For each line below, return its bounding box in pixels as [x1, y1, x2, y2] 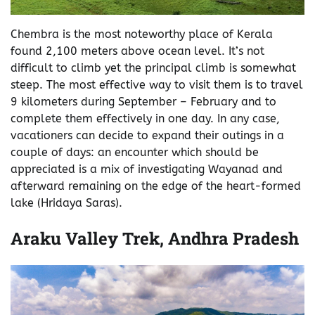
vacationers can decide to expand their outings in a [11, 129, 284, 143]
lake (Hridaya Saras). [11, 196, 122, 210]
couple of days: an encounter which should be [11, 146, 259, 160]
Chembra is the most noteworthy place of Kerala [11, 27, 273, 41]
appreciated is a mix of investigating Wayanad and [11, 162, 283, 176]
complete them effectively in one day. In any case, [11, 112, 280, 126]
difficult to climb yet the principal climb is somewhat [11, 61, 296, 75]
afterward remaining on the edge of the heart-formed [11, 179, 301, 193]
